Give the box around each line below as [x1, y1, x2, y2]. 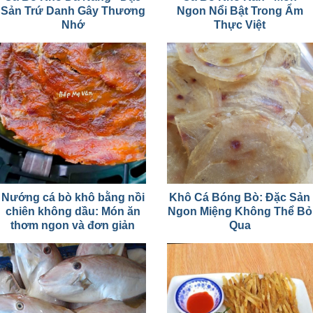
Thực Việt [214, 18, 266, 31]
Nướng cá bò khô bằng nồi [1, 191, 145, 203]
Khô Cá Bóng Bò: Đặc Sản [169, 191, 311, 203]
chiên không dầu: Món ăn [6, 205, 140, 217]
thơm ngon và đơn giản [10, 219, 136, 231]
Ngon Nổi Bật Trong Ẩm [177, 4, 303, 17]
